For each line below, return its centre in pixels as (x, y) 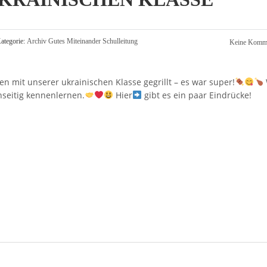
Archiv (37, 41)
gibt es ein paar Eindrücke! (196, 95)
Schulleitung (120, 41)
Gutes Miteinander (74, 41)
